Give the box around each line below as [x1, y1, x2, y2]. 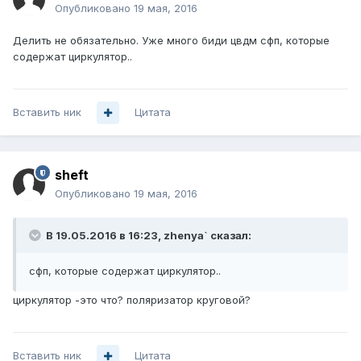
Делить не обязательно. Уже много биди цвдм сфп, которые [13, 34, 330, 48]
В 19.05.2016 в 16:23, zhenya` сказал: [44, 229, 251, 243]
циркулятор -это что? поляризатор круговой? [13, 293, 251, 307]
